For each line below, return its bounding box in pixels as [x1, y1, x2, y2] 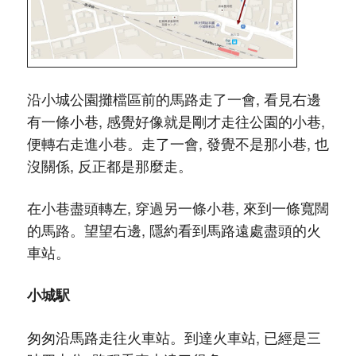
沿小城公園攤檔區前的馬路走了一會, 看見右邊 [26, 87, 321, 109]
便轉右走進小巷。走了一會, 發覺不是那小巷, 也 [26, 132, 329, 153]
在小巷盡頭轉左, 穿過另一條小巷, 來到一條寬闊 [26, 196, 329, 218]
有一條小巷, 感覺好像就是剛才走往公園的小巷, [26, 110, 325, 131]
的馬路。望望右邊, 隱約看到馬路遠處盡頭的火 [26, 219, 321, 240]
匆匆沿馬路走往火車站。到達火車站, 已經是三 [26, 326, 321, 347]
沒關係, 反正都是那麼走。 [26, 154, 192, 176]
